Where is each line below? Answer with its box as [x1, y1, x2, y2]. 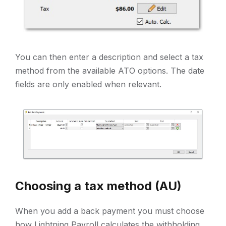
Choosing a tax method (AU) [15, 179, 182, 194]
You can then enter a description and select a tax [15, 52, 203, 63]
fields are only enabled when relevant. [15, 79, 161, 90]
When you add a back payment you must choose [15, 206, 204, 216]
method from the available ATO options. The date [15, 66, 204, 76]
